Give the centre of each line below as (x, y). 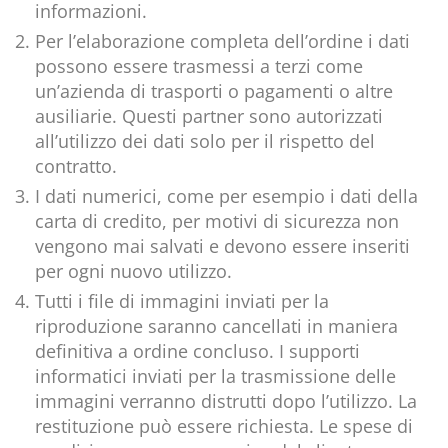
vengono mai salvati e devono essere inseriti (222, 246)
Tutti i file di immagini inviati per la (182, 301)
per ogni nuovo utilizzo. (133, 271)
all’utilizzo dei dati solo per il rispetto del (205, 141)
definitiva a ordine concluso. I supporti (197, 351)
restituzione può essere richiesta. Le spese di (224, 426)
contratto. (76, 166)
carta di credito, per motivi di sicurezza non (217, 221)
